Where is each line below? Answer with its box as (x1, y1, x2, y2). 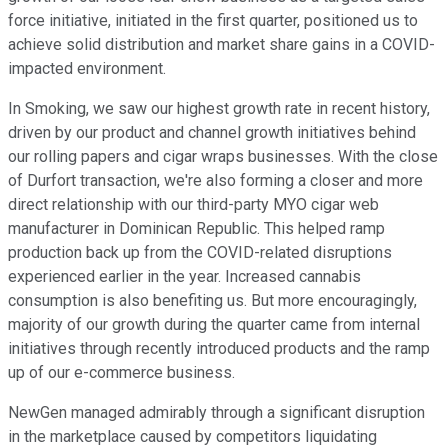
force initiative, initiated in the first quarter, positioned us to (8, 11, 418, 31)
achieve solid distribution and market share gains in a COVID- (8, 35, 435, 55)
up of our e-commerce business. (8, 363, 235, 383)
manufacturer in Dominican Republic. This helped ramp (8, 219, 385, 239)
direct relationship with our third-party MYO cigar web (8, 195, 379, 215)
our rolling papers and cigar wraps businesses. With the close (8, 147, 438, 167)
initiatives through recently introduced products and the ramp (8, 339, 430, 359)
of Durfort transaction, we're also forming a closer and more (8, 171, 423, 191)
